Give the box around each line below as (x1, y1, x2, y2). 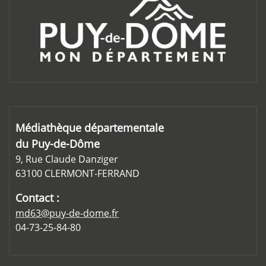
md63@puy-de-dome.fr (15, 207, 119, 220)
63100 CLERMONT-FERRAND (15, 167, 140, 180)
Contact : (15, 191, 59, 205)
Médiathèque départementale (15, 121, 164, 135)
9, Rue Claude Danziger (15, 153, 118, 166)
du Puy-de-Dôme (15, 137, 100, 151)
